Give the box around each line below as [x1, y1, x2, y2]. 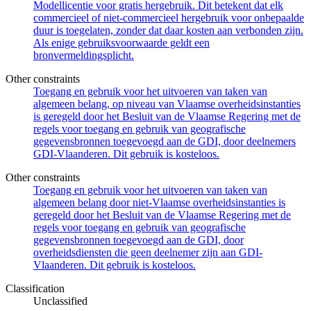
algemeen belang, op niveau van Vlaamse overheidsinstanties [33, 98, 301, 110]
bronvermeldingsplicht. [33, 49, 134, 62]
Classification [6, 283, 65, 295]
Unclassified [33, 295, 87, 308]
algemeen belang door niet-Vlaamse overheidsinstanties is [33, 196, 285, 209]
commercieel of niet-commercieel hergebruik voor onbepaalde [33, 12, 304, 24]
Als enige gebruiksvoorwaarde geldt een [33, 37, 210, 49]
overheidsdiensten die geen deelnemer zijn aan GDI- [33, 246, 262, 259]
